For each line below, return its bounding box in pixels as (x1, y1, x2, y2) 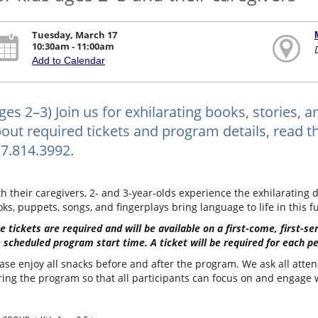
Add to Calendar (32, 55, 106, 67)
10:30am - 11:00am (32, 40, 115, 53)
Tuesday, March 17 (32, 28, 118, 42)
